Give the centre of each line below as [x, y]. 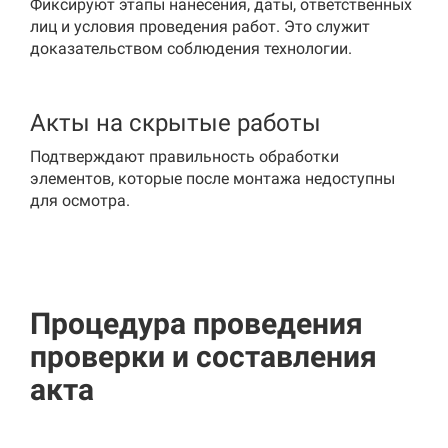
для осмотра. [80, 200]
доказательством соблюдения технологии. [191, 48]
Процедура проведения [196, 323]
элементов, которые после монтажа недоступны [212, 178]
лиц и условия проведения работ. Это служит [200, 26]
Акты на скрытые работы [175, 123]
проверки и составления [203, 356]
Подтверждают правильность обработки [184, 156]
